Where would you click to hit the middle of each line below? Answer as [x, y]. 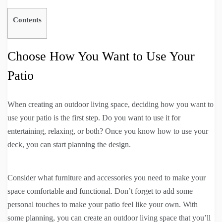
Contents [27, 20]
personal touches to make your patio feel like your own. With [103, 204]
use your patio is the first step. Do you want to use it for [94, 117]
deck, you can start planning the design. [69, 144]
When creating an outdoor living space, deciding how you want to [111, 104]
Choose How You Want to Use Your [101, 56]
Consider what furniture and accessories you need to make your [107, 177]
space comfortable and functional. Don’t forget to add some [100, 191]
